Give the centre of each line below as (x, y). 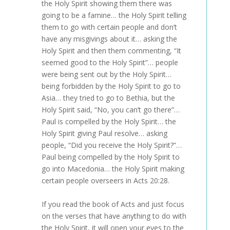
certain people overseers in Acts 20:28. (105, 180)
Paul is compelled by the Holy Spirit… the (109, 121)
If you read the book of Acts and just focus (113, 204)
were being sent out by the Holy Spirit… (106, 74)
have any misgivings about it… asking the (109, 39)
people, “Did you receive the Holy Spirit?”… (111, 145)
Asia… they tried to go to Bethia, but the (108, 98)
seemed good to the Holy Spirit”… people (110, 62)
